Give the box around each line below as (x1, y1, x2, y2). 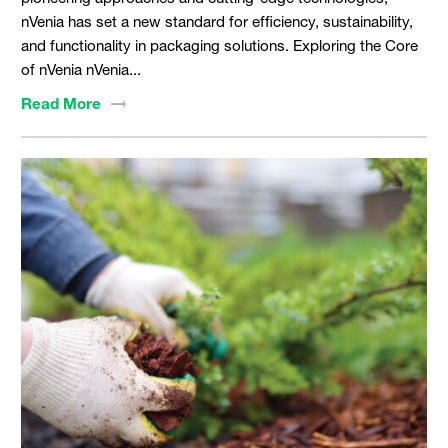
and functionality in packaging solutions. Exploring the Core (20, 35, 418, 54)
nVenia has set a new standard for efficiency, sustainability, (20, 11, 413, 30)
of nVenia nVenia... (20, 59, 141, 78)
